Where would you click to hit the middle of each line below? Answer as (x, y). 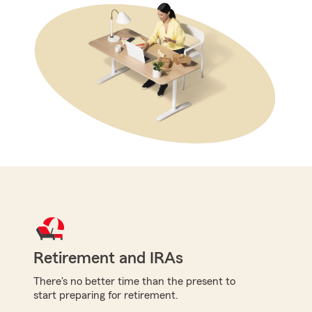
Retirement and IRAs (108, 258)
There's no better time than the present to (134, 281)
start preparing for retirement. (106, 295)
